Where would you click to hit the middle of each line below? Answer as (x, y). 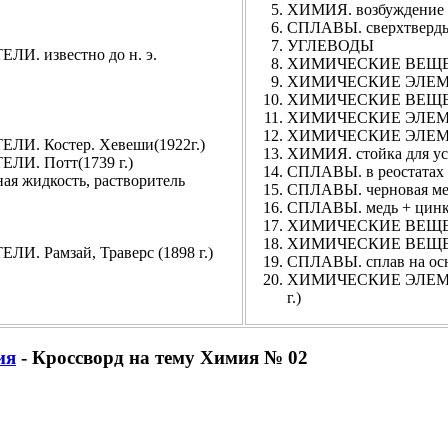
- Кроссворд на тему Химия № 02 (162, 357)
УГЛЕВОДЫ (330, 45)
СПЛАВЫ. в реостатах (365, 171)
